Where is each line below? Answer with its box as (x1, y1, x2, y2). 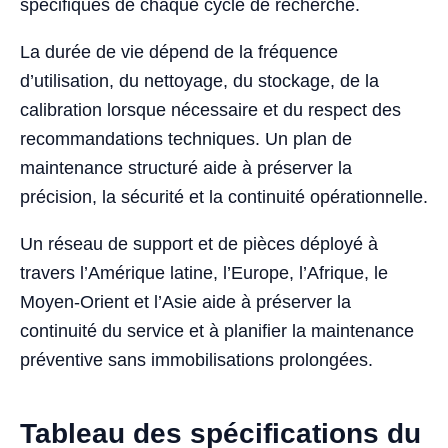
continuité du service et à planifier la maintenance (20, 320, 414, 341)
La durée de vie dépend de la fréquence (20, 41, 338, 62)
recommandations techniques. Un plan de (20, 128, 352, 149)
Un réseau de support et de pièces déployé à (20, 233, 378, 254)
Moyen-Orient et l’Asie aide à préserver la (20, 291, 351, 312)
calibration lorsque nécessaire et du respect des (20, 99, 401, 120)
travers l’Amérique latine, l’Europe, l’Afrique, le (20, 262, 388, 283)
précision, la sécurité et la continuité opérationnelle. (20, 186, 428, 207)
